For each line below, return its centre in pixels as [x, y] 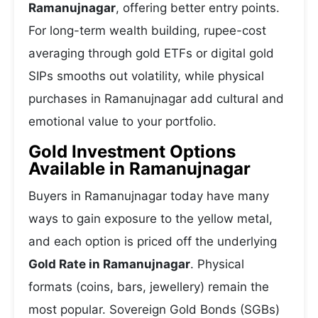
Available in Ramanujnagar [139, 169]
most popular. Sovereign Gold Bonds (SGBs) [154, 309]
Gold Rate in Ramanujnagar [109, 264]
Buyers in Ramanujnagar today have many [149, 196]
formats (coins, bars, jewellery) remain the [149, 287]
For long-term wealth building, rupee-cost [147, 31]
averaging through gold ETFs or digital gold [151, 53]
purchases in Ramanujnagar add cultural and [156, 99]
